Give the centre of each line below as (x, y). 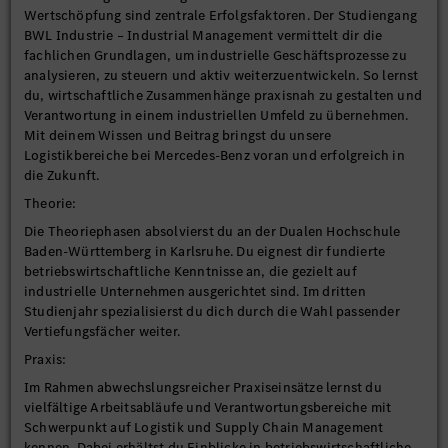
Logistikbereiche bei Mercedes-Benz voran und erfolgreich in (214, 155)
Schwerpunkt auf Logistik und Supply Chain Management (204, 427)
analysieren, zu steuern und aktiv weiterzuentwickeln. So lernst (221, 75)
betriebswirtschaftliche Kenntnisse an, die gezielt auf (190, 271)
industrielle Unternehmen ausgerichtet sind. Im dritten (195, 291)
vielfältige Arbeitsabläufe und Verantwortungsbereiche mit (208, 407)
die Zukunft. (62, 175)
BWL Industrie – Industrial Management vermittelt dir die (203, 35)
